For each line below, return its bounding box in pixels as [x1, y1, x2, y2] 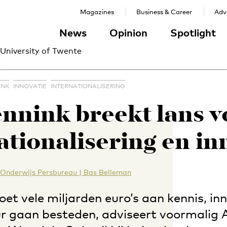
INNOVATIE [13, 83, 47, 90]
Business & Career [136, 8, 192, 16]
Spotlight [170, 26, 216, 39]
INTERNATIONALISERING [51, 83, 125, 90]
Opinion [109, 26, 147, 39]
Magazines [80, 8, 114, 16]
